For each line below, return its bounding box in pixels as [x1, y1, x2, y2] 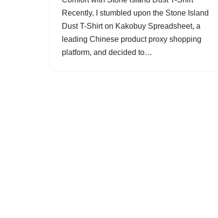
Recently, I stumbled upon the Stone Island [62, 9, 209, 17]
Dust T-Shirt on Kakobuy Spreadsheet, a [62, 22, 200, 30]
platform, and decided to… [62, 48, 154, 56]
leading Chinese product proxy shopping [62, 35, 201, 43]
